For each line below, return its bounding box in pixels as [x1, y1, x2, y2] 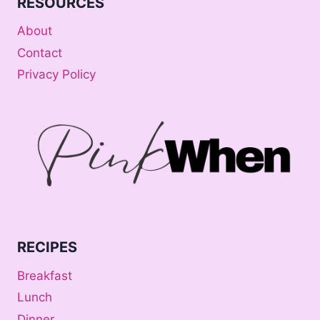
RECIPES [17, 239, 77, 256]
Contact [17, 45, 62, 60]
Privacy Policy [17, 67, 96, 82]
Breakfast [17, 268, 72, 283]
